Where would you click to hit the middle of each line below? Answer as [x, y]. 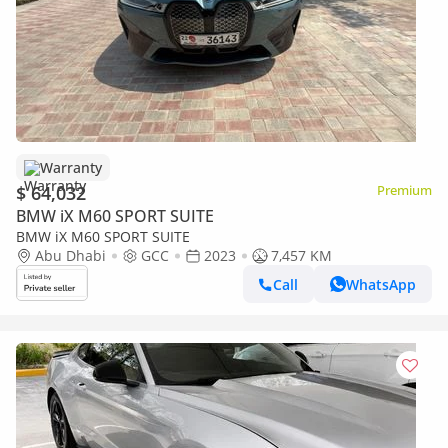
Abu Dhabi [70, 255]
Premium [404, 190]
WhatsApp [381, 284]
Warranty [71, 167]
